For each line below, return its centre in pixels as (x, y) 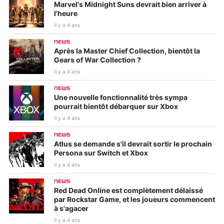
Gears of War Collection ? (97, 61)
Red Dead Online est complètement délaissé (128, 191)
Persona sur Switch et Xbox (101, 154)
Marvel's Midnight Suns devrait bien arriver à (130, 5)
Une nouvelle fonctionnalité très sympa (121, 98)
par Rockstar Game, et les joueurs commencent (134, 200)
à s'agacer (71, 209)
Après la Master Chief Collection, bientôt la (127, 52)
